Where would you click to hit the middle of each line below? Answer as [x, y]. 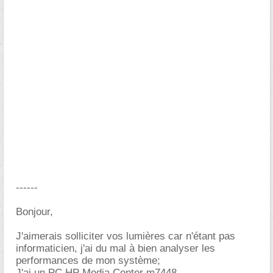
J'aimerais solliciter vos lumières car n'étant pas [126, 236]
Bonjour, [34, 212]
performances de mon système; [88, 261]
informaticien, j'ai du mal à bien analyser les [115, 248]
